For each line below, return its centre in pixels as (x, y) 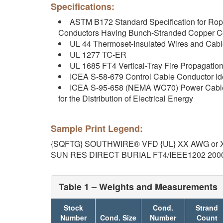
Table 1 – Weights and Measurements (138, 187)
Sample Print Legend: (97, 128)
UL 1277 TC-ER (98, 55)
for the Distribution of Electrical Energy (126, 98)
